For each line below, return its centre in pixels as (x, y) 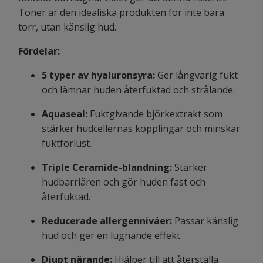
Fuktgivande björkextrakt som (156, 114)
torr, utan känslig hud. (67, 27)
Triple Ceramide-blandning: (107, 168)
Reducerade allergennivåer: (107, 221)
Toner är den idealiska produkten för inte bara (121, 13)
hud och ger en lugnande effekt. (112, 236)
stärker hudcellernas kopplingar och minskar (141, 129)
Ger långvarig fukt (196, 75)
